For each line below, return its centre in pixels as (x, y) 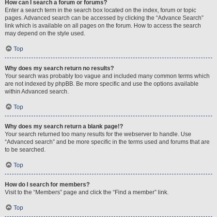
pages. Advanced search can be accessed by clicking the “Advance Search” (104, 18)
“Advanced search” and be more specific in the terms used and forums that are (107, 142)
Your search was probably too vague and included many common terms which (107, 76)
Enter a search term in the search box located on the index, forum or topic (101, 10)
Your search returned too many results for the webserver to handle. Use (98, 134)
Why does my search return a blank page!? (64, 126)
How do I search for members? (47, 185)
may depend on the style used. (45, 33)
